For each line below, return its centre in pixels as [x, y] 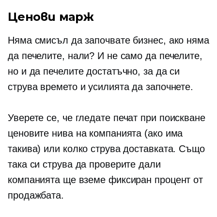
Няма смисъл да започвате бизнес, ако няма [108, 40]
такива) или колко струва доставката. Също [106, 149]
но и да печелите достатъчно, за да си [94, 71]
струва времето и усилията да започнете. [101, 87]
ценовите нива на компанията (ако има [95, 133]
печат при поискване [159, 118]
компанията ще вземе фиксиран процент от [106, 180]
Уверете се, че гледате [61, 118]
